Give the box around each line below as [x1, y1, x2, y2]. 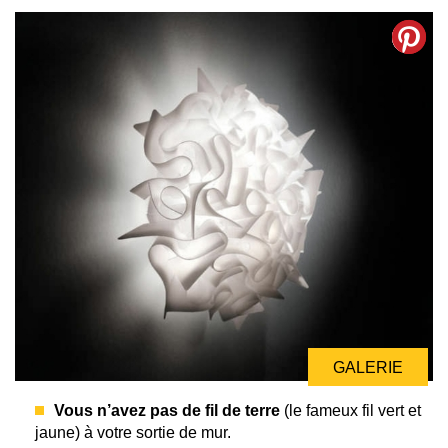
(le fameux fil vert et [280, 401, 421, 419]
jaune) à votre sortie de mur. [35, 423, 231, 441]
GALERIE [333, 358, 403, 376]
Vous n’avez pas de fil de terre [54, 401, 280, 419]
